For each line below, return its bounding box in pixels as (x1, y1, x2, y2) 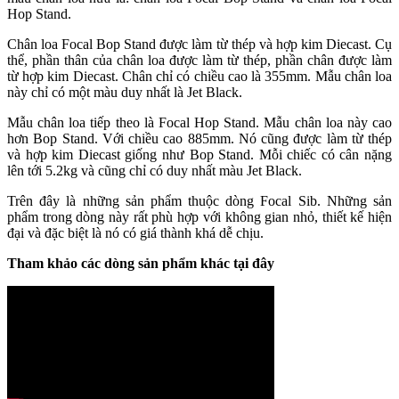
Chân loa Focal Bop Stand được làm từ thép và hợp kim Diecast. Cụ (7, 36, 392, 52)
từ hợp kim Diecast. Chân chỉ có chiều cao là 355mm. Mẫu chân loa (7, 68, 392, 84)
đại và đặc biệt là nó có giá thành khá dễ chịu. (7, 224, 264, 240)
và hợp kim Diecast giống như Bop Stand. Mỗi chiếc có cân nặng (7, 146, 392, 162)
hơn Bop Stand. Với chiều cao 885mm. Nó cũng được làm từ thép (7, 130, 392, 146)
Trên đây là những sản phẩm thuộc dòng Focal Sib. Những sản (7, 192, 392, 208)
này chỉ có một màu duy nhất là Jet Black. (7, 84, 242, 100)
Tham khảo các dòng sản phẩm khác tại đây (7, 255, 274, 271)
